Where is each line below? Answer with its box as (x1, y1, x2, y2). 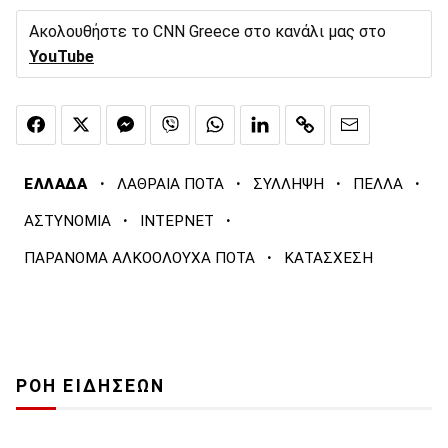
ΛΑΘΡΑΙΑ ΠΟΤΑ (116, 174, 224, 193)
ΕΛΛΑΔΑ (24, 174, 88, 193)
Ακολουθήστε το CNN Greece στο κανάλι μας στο (29, 22, 386, 42)
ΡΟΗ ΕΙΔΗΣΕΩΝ (16, 375, 166, 396)
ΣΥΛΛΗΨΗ (252, 174, 324, 193)
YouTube (29, 47, 94, 67)
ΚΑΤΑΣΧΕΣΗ (284, 248, 373, 267)
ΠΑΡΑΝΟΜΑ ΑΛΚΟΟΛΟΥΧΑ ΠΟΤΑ (24, 248, 255, 267)
